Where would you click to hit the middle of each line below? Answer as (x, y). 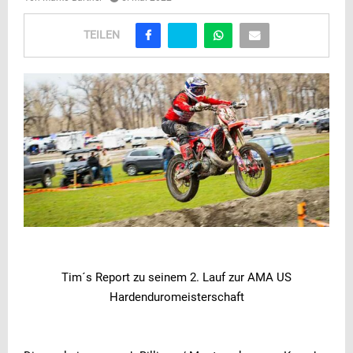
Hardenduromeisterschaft (176, 297)
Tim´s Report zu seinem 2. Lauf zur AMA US (176, 278)
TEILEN (102, 35)
